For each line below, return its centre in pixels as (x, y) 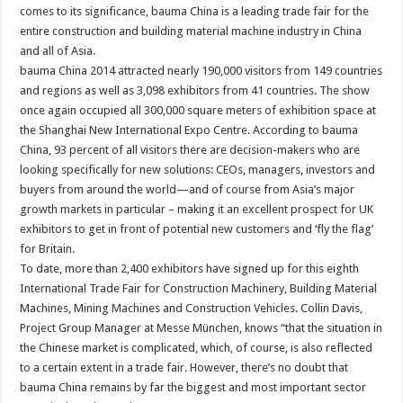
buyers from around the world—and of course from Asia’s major (188, 189)
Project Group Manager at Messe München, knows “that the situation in (201, 327)
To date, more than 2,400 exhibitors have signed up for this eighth (190, 268)
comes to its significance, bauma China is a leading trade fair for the (195, 11)
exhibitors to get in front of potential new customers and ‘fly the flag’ (197, 228)
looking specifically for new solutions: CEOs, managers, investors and (198, 169)
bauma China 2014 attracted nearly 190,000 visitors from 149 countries (201, 70)
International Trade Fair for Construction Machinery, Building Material (199, 288)
